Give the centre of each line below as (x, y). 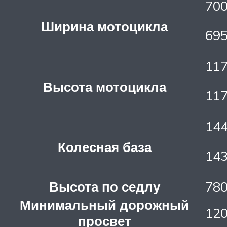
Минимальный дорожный (104, 204)
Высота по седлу (104, 186)
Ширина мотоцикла (104, 26)
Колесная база (104, 147)
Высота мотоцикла (104, 86)
